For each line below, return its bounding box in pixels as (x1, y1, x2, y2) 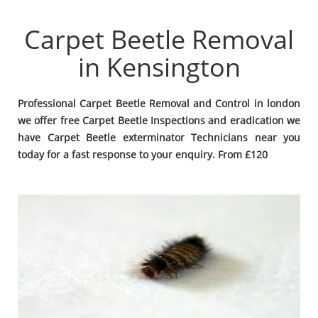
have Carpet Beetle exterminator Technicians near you (18, 130, 300, 144)
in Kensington (77, 49, 241, 84)
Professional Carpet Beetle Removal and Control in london (18, 96, 300, 110)
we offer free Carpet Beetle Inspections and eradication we (18, 113, 300, 127)
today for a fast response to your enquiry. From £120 (18, 147, 268, 161)
